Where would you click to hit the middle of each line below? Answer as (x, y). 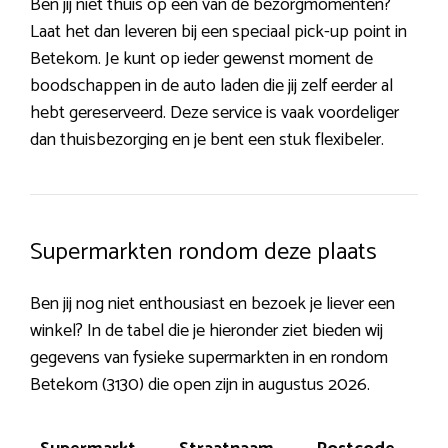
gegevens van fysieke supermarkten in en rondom (209, 357)
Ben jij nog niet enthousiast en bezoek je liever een (212, 303)
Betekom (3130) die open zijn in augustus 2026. (200, 384)
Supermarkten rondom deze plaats (203, 252)
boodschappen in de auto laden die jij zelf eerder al (211, 85)
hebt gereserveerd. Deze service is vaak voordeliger (214, 112)
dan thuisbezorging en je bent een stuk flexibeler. (207, 139)
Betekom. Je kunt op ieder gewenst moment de (201, 58)
